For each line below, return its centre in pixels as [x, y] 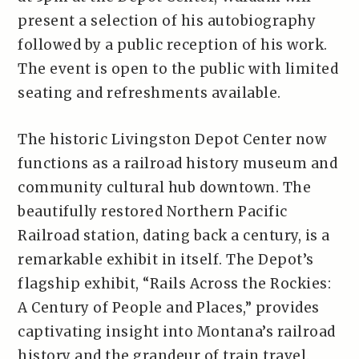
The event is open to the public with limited [178, 69]
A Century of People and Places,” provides [169, 308]
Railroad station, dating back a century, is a [174, 236]
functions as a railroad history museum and [178, 163]
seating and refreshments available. [149, 93]
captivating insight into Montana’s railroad [177, 332]
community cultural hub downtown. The [165, 188]
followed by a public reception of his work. [173, 45]
